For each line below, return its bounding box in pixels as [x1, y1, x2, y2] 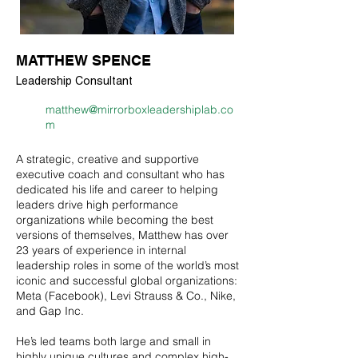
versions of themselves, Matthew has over [16, 228, 229, 242]
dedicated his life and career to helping [16, 182, 218, 197]
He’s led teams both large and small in [16, 334, 211, 348]
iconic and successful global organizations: [16, 273, 237, 288]
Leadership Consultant [16, 74, 133, 87]
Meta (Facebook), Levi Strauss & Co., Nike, [16, 288, 236, 303]
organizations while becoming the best [16, 213, 213, 227]
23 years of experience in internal [16, 243, 186, 257]
